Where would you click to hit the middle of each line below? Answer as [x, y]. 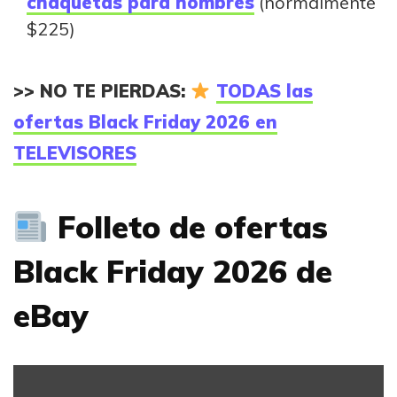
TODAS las [264, 91]
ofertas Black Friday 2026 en [145, 122]
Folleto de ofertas [188, 227]
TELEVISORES [75, 153]
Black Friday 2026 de [173, 272]
